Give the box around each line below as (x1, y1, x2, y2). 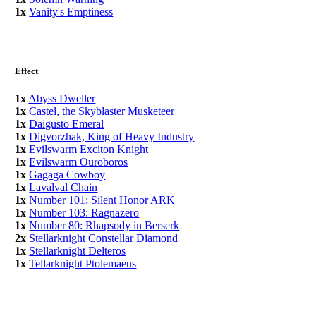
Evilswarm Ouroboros (29, 155, 128, 168)
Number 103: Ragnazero (29, 206, 140, 219)
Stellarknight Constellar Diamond (29, 231, 178, 244)
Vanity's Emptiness (29, 6, 114, 18)
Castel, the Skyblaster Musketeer (29, 104, 175, 117)
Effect (15, 65, 39, 76)
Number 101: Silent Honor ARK (29, 193, 176, 206)
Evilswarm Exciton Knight (29, 142, 149, 155)
